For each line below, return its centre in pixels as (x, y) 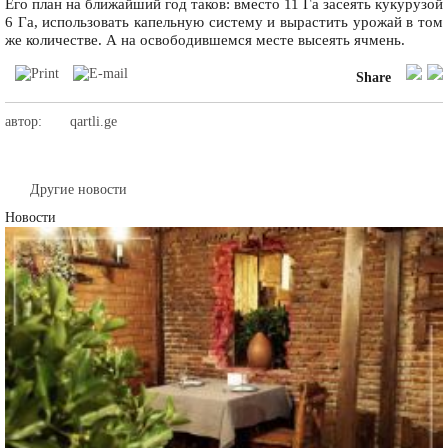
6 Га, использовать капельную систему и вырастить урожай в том (224, 22)
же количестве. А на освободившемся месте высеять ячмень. (205, 40)
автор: (23, 122)
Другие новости (78, 190)
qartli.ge (93, 122)
